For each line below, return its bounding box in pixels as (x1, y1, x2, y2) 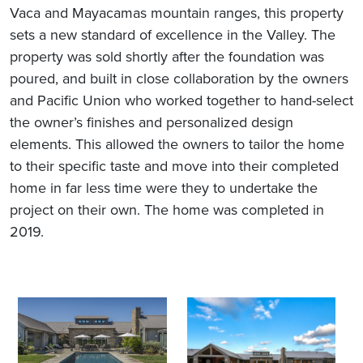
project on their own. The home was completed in (10, 199, 324, 220)
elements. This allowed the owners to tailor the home (10, 134, 344, 155)
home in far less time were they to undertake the (10, 177, 318, 199)
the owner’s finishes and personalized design (10, 112, 293, 133)
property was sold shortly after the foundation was (10, 46, 324, 67)
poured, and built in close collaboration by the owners (10, 68, 348, 89)
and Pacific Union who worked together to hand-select (10, 90, 353, 111)
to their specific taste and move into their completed (10, 156, 339, 177)
